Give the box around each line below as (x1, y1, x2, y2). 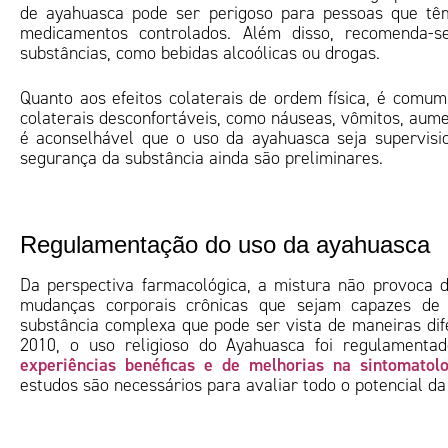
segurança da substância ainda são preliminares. (20, 147, 383, 169)
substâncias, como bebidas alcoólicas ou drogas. (20, 42, 380, 64)
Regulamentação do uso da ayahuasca (20, 231, 430, 258)
